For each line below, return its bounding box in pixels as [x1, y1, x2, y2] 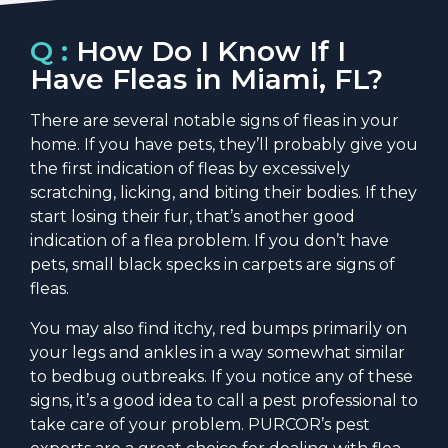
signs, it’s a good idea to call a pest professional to [30, 391, 418, 411]
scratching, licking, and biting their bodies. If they [30, 183, 417, 203]
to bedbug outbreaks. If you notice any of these [30, 367, 413, 387]
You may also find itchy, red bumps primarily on [30, 319, 407, 339]
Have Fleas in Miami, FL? [30, 62, 383, 97]
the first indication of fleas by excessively [30, 159, 350, 179]
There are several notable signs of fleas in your [30, 111, 399, 131]
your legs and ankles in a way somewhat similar [30, 343, 405, 363]
